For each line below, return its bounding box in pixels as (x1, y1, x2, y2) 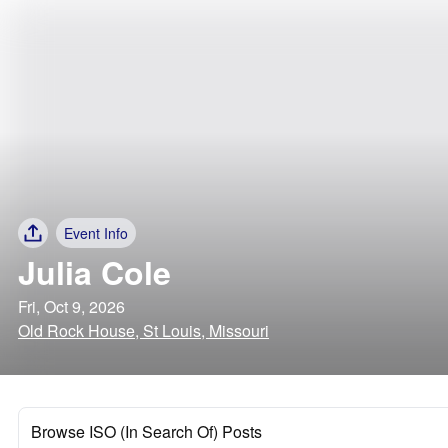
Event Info (64, 223, 128, 243)
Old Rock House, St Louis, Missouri (18, 319, 269, 342)
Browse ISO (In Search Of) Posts (31, 420, 262, 443)
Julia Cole (18, 249, 171, 295)
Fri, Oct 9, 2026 (18, 295, 125, 318)
